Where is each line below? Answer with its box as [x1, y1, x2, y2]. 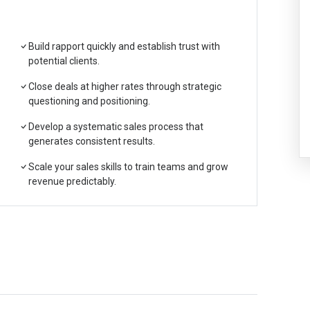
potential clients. [28, 55, 100, 66]
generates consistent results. [28, 136, 155, 147]
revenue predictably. [28, 176, 116, 187]
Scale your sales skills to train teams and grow [28, 161, 228, 172]
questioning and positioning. [28, 95, 150, 107]
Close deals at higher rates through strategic [28, 81, 221, 92]
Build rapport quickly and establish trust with [28, 41, 220, 52]
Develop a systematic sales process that [28, 121, 203, 132]
